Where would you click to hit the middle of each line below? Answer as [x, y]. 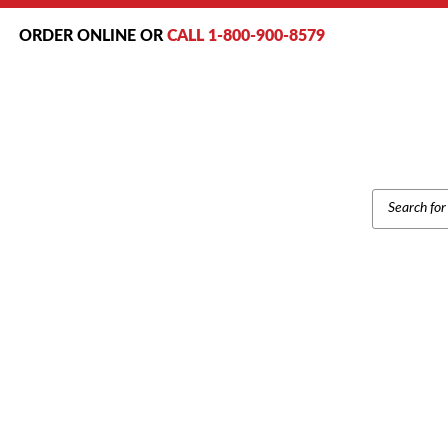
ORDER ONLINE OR [91, 36]
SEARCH [400, 208]
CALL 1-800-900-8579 [246, 36]
